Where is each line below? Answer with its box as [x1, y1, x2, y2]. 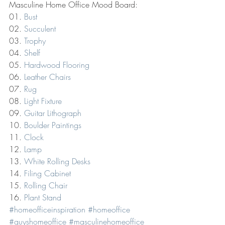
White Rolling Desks [24, 155, 90, 167]
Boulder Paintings [24, 119, 81, 131]
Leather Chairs [24, 71, 71, 82]
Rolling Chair [24, 179, 67, 191]
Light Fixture [24, 95, 62, 106]
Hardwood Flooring [24, 59, 89, 70]
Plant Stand [24, 191, 61, 203]
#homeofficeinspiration [9, 203, 85, 215]
